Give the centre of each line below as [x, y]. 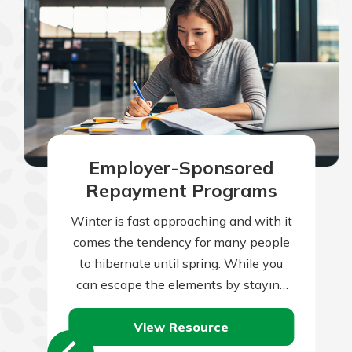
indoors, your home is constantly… [181, 306]
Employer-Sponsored [181, 167]
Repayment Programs [181, 190]
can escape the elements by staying [181, 285]
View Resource [181, 326]
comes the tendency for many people [181, 242]
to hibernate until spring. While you [181, 264]
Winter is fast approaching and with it [181, 221]
